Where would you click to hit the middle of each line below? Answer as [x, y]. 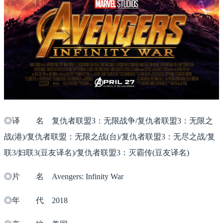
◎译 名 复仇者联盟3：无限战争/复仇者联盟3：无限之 [109, 120]
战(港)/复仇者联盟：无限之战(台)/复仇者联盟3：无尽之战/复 [110, 136]
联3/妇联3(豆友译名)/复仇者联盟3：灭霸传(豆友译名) [97, 152]
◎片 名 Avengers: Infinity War [64, 176]
